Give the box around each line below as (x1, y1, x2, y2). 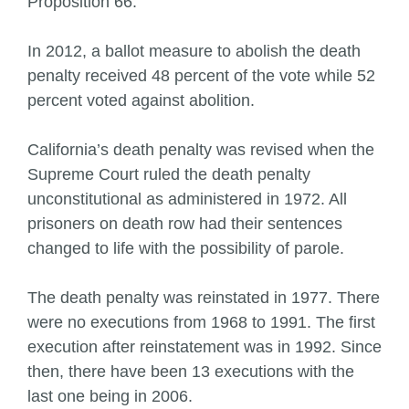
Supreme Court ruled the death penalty (27, 165, 310, 184)
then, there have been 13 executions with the (27, 362, 354, 381)
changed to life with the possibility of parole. (27, 239, 344, 257)
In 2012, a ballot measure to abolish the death (27, 42, 361, 60)
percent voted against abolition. (27, 91, 259, 110)
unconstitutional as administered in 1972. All (27, 190, 347, 208)
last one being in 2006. (27, 387, 193, 405)
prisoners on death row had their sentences (27, 215, 342, 233)
